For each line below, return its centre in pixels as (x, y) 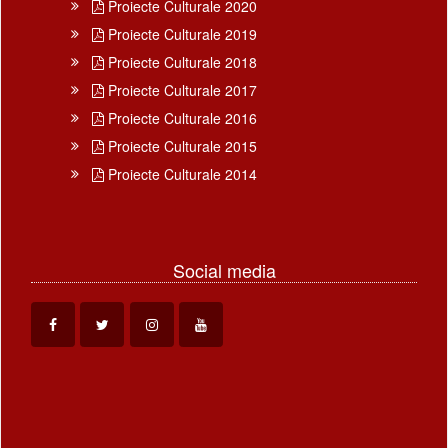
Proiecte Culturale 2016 (180, 117)
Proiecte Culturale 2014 (180, 173)
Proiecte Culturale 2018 (180, 61)
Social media (224, 269)
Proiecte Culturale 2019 (180, 33)
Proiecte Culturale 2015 (180, 145)
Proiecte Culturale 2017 (180, 89)
